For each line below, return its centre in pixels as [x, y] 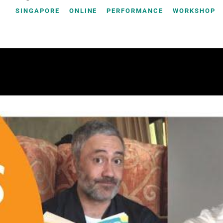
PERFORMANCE [135, 11]
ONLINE [83, 11]
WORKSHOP [194, 11]
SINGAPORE [38, 11]
